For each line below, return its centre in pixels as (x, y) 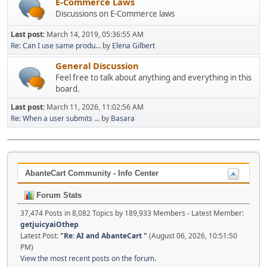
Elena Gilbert (133, 46)
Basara (123, 118)
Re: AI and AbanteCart (104, 235)
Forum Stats (58, 195)
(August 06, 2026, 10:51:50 (192, 235)
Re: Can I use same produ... (56, 46)
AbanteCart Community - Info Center (92, 173)
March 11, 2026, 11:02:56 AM (95, 107)
